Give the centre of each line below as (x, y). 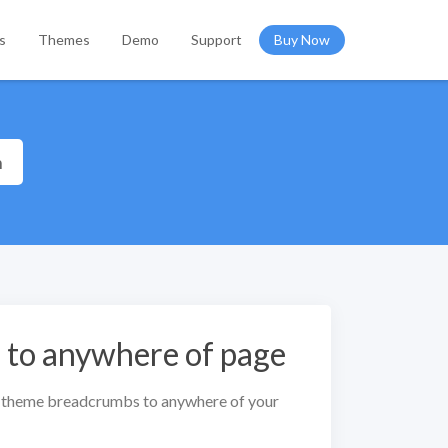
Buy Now (302, 39)
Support (216, 39)
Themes (64, 39)
